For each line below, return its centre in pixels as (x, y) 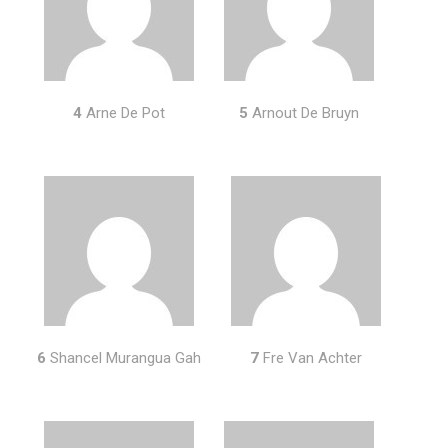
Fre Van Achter (310, 358)
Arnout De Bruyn (303, 113)
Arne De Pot (123, 113)
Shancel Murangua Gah (123, 358)
